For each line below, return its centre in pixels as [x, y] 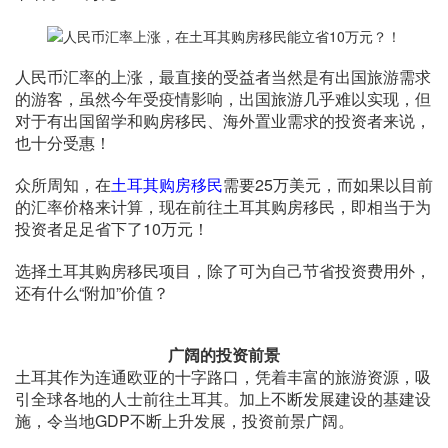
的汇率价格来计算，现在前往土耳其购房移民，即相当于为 [223, 206]
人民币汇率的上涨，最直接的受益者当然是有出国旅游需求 [223, 76]
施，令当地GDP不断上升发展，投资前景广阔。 [184, 420]
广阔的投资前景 [224, 354]
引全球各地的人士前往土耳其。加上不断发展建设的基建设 [223, 398]
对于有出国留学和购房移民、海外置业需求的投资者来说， [223, 120]
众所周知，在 [63, 184]
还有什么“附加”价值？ [92, 292]
